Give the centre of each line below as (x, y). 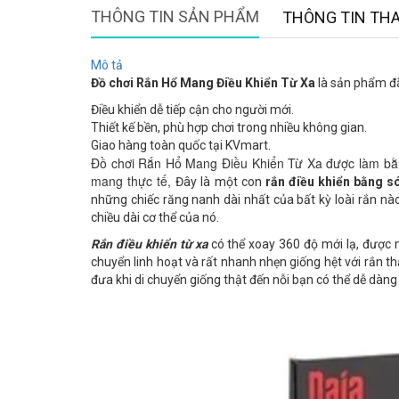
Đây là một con (220, 182)
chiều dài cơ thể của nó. (155, 218)
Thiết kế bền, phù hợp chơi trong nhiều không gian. (229, 128)
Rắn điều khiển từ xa (149, 244)
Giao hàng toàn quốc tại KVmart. (181, 146)
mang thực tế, (134, 181)
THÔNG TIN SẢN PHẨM (175, 17)
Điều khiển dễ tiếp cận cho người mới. (192, 110)
